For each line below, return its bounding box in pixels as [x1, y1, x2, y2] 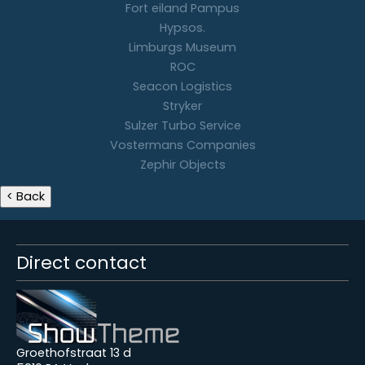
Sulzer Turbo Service [124, 117, 241, 134]
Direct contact [16, 249, 147, 275]
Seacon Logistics [133, 77, 232, 95]
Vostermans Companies [109, 136, 256, 153]
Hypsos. [160, 19, 205, 36]
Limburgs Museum [129, 38, 236, 55]
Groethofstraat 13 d [16, 344, 131, 361]
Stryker [163, 97, 202, 114]
